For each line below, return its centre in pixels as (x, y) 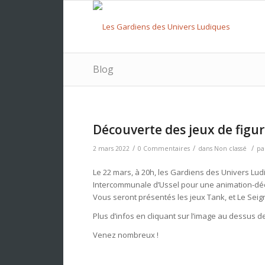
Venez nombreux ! (126, 235)
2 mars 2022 (111, 148)
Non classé (230, 148)
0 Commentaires (164, 148)
